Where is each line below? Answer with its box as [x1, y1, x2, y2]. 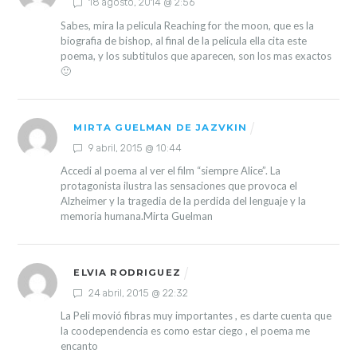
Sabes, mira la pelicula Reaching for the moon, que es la [60, 18, 314, 32]
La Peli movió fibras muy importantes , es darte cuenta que [60, 308, 331, 322]
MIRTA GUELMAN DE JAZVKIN [73, 121, 248, 133]
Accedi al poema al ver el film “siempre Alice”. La [60, 163, 280, 177]
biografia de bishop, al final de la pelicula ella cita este [60, 33, 307, 47]
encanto [60, 339, 98, 352]
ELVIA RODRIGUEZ [73, 267, 181, 279]
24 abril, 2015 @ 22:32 [86, 286, 189, 299]
